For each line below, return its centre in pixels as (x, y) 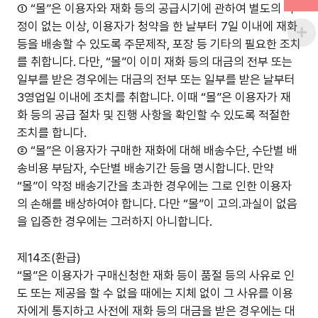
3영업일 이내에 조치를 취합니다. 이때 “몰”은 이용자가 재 (154, 97)
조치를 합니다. (52, 133)
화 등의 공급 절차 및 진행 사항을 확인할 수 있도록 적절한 (154, 115)
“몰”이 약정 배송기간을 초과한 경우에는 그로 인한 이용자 (154, 186)
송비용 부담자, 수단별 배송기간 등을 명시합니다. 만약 (146, 168)
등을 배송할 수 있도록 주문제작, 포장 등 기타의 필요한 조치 (159, 44)
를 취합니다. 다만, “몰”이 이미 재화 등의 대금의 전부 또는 (155, 62)
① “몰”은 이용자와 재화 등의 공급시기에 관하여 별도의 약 (156, 9)
